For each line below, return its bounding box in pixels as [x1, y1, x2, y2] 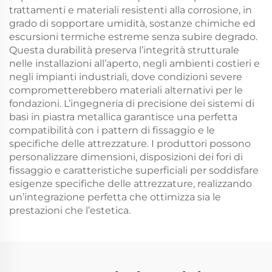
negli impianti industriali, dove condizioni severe [9, 71, 242, 83]
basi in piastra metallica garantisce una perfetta [9, 111, 237, 123]
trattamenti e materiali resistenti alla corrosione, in [9, 4, 252, 16]
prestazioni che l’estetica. [9, 205, 131, 216]
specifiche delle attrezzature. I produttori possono [9, 138, 251, 149]
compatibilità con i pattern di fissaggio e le [9, 124, 215, 136]
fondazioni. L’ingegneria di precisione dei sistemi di [9, 98, 254, 109]
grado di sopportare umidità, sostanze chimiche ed [9, 18, 256, 29]
